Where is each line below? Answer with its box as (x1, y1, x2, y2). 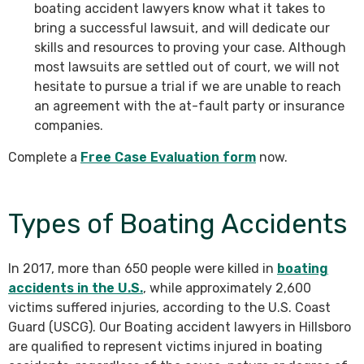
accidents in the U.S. (8, 280, 143, 296)
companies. (34, 118, 103, 133)
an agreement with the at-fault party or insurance (34, 98, 344, 114)
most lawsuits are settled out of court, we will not (34, 59, 340, 75)
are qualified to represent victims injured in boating (8, 339, 323, 354)
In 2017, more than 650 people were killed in (8, 261, 277, 276)
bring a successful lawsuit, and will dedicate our (34, 20, 330, 36)
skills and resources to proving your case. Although (34, 40, 346, 55)
